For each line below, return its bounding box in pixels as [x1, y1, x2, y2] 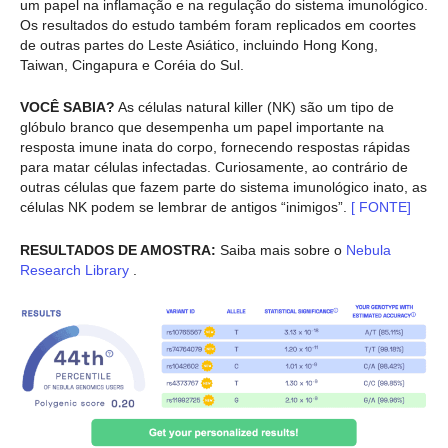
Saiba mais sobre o [216, 241, 342, 258]
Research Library [20, 261, 129, 278]
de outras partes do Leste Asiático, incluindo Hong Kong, [20, 36, 378, 53]
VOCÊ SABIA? [20, 99, 115, 116]
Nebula [342, 241, 391, 258]
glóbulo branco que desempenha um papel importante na [20, 119, 384, 136]
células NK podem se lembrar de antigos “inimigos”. [20, 199, 347, 216]
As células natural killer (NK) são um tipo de [115, 99, 394, 116]
